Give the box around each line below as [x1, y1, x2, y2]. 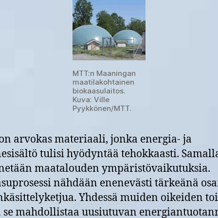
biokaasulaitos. [73, 86, 126, 95]
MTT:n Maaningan [73, 68, 136, 78]
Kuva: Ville [73, 94, 109, 104]
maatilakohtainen [73, 77, 134, 87]
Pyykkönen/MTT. [73, 103, 131, 113]
